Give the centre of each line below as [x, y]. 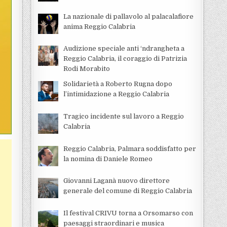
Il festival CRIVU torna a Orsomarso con [128, 213]
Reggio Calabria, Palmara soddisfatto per [129, 148]
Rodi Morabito [86, 69]
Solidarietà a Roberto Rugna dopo [118, 84]
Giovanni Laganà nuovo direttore [116, 181]
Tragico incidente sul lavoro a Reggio [123, 117]
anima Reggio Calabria [99, 26]
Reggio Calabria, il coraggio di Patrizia [125, 59]
